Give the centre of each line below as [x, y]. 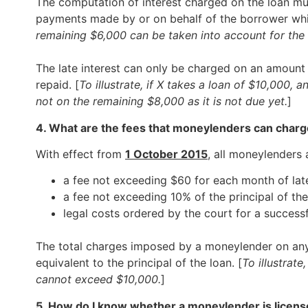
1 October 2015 [166, 154]
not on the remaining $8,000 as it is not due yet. [162, 101]
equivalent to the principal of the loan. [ [139, 263]
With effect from [80, 154]
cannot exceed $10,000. [98, 279]
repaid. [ [57, 85]
